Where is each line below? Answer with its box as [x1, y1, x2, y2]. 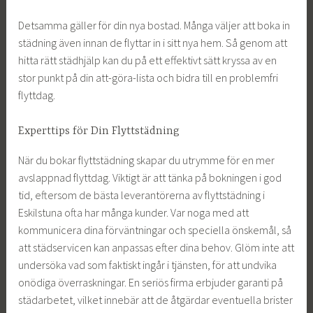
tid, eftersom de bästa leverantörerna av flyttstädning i [18, 187, 265, 202]
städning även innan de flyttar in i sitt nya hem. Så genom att [18, 35, 288, 50]
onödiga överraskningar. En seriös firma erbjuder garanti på [18, 275, 284, 289]
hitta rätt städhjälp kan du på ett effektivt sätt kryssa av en [18, 52, 277, 67]
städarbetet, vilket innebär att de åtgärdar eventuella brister [18, 292, 293, 307]
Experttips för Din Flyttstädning [18, 125, 180, 138]
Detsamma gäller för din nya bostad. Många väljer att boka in [18, 17, 291, 32]
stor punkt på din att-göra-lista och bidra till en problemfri [18, 70, 279, 85]
